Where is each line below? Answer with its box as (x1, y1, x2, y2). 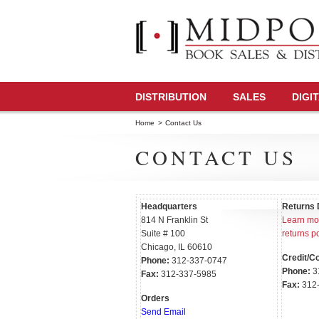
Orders (140, 293, 169, 304)
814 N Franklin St (140, 215, 208, 226)
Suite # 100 (140, 229, 185, 239)
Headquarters (140, 202, 199, 212)
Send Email (140, 307, 186, 318)
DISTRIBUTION (135, 91, 206, 103)
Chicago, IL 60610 (140, 242, 212, 253)
